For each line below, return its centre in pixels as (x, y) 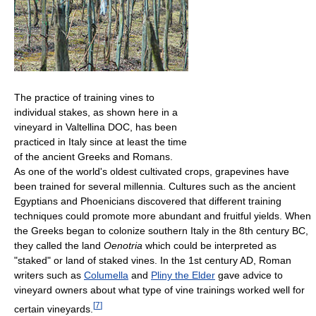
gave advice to (249, 275)
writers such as (49, 275)
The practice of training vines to (84, 98)
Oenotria (123, 246)
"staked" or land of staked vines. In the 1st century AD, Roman (153, 261)
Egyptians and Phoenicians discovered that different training (148, 201)
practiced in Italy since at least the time (101, 142)
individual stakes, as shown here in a (96, 113)
